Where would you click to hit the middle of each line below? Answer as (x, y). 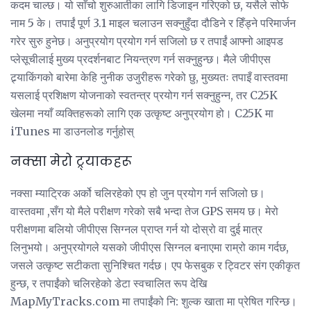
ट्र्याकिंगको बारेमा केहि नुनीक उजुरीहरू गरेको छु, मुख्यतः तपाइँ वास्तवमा (149, 77)
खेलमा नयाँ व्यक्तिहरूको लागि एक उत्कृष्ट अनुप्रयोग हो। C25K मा (142, 113)
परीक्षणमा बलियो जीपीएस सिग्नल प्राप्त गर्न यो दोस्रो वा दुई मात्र (136, 229)
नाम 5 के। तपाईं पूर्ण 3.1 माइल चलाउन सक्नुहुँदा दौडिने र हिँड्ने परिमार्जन (153, 23)
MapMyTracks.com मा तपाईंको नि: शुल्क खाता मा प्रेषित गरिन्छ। (154, 302)
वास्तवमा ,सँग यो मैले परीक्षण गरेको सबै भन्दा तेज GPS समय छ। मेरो (144, 211)
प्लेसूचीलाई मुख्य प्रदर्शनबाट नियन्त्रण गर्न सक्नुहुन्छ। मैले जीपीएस (141, 59)
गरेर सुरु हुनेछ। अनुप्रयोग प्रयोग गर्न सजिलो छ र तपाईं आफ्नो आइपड (147, 41)
